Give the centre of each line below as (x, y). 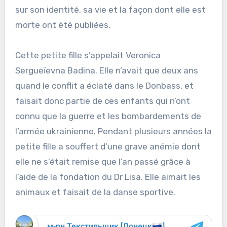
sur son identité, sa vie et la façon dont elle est (110, 10)
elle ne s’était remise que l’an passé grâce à (103, 162)
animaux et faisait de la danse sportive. (95, 192)
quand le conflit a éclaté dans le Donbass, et (104, 86)
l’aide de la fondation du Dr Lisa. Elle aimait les (108, 177)
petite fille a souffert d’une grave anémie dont (108, 147)
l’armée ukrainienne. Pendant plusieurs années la (113, 131)
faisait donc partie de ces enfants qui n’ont (102, 101)
